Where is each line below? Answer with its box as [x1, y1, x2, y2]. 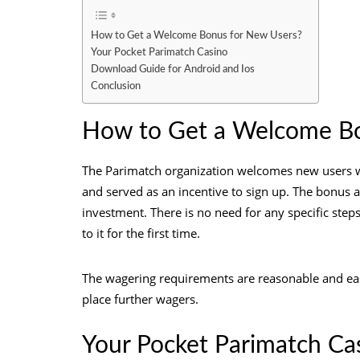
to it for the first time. [82, 225, 203, 241]
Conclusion [91, 81, 143, 92]
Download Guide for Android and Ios [91, 64, 255, 75]
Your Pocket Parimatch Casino [91, 47, 227, 58]
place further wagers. [82, 291, 198, 307]
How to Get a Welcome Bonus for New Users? [91, 31, 302, 41]
